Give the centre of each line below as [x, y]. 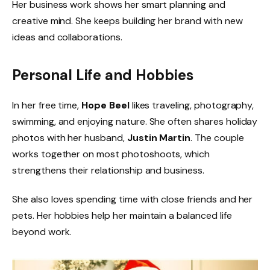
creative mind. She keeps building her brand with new [127, 21]
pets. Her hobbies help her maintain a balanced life [122, 216]
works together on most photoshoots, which [111, 154]
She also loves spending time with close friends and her [133, 199]
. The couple [217, 138]
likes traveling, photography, [192, 105]
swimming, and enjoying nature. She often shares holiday [135, 122]
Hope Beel [105, 105]
